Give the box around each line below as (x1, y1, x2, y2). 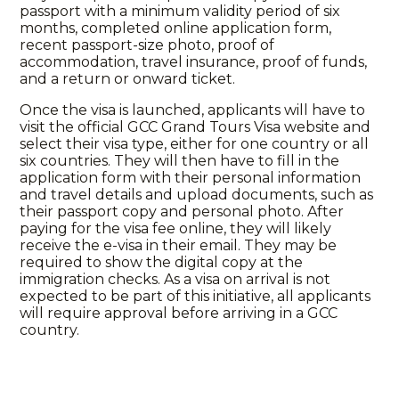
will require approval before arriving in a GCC (20, 305, 338, 322)
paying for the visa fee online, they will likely (20, 220, 332, 237)
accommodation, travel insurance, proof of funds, (20, 53, 368, 70)
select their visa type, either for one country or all (20, 135, 370, 152)
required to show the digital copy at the (20, 254, 304, 271)
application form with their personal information (20, 169, 362, 186)
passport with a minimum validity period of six (20, 3, 341, 20)
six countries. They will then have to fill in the (20, 152, 340, 169)
